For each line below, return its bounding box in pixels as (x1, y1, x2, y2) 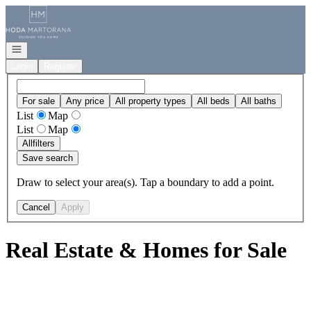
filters (33, 137, 55, 149)
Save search (22, 152, 73, 163)
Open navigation (10, 43, 76, 53)
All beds (197, 95, 230, 106)
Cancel (22, 201, 50, 212)
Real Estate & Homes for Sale (6, 237, 287, 263)
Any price (66, 95, 104, 106)
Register (44, 61, 77, 72)
